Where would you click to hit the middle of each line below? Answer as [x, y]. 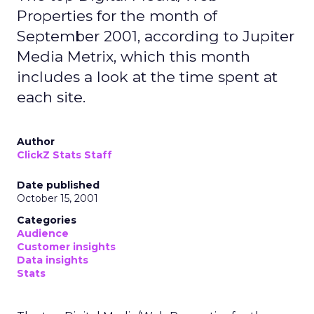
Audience [43, 233]
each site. [51, 97]
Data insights [53, 260]
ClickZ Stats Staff [64, 155]
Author [36, 142]
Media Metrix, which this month [134, 56]
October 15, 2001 [57, 198]
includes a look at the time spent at [147, 77]
